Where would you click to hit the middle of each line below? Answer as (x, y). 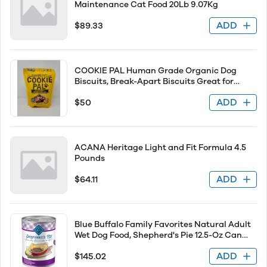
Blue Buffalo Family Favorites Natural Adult (163, 224)
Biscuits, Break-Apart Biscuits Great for (154, 81)
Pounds (90, 158)
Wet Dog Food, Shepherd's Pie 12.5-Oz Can (158, 235)
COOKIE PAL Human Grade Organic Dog (156, 71)
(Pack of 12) (97, 246)
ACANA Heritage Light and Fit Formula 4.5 (160, 148)
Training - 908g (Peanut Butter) (139, 92)
